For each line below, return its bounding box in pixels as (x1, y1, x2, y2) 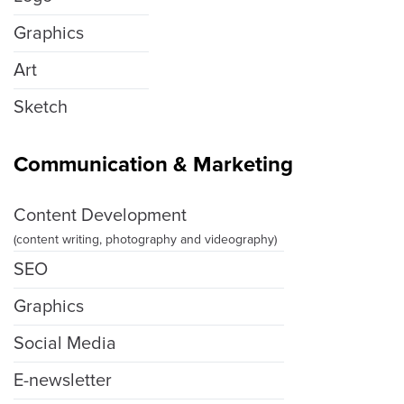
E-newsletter (14, 370, 112, 392)
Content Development (14, 205, 187, 227)
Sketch (14, 96, 68, 119)
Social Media (14, 333, 116, 355)
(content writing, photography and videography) (14, 232, 277, 248)
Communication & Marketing (14, 151, 293, 179)
